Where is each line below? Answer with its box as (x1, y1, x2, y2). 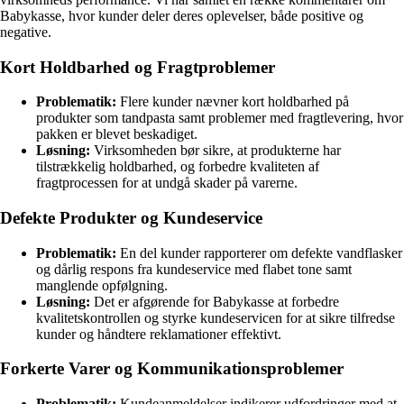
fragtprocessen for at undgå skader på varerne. (36, 175, 298, 191)
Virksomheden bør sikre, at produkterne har (90, 142, 341, 159)
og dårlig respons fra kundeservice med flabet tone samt (36, 261, 352, 277)
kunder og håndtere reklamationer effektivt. (36, 326, 281, 342)
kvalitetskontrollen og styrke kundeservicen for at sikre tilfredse (36, 309, 395, 326)
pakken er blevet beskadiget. (36, 126, 197, 142)
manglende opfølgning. (36, 277, 168, 293)
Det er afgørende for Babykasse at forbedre (90, 293, 339, 309)
